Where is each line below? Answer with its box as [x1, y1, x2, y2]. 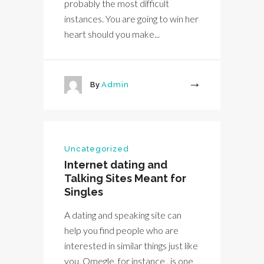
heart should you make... [64, 28, 160, 40]
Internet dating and [64, 159, 167, 171]
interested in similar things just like [64, 240, 198, 252]
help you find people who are [64, 225, 179, 236]
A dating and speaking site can [64, 209, 181, 221]
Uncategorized [64, 144, 129, 154]
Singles [64, 186, 103, 199]
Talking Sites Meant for [64, 172, 186, 185]
